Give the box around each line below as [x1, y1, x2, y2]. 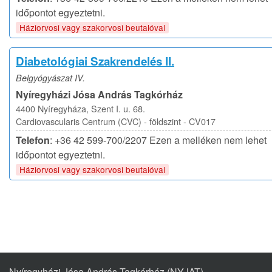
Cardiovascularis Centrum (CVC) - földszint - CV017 [16, 115, 216, 127]
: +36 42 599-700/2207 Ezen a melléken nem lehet [50, 133, 267, 147]
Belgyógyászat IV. [16, 72, 85, 84]
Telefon [16, 133, 50, 147]
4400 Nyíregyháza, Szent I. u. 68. [16, 102, 145, 115]
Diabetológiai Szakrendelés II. [16, 53, 174, 69]
